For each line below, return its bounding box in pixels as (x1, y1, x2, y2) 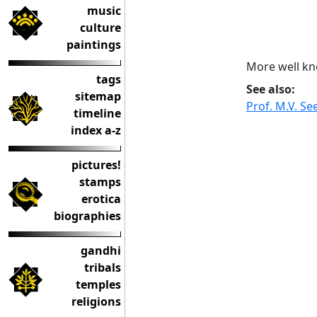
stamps (79, 174, 121, 190)
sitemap (75, 88, 121, 104)
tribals (84, 260, 121, 275)
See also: (246, 81, 295, 97)
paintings (67, 37, 121, 52)
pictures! (71, 157, 121, 173)
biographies (54, 208, 121, 224)
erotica (81, 191, 121, 207)
